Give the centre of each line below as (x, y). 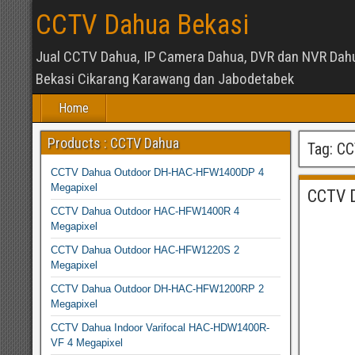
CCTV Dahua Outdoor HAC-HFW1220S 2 (145, 250)
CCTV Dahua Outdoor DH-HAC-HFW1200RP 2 (157, 289)
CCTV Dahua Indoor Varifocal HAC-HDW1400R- (160, 328)
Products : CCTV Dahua (113, 143)
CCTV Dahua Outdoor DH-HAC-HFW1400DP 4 (157, 172)
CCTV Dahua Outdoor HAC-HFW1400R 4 (145, 211)
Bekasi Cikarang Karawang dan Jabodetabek (165, 79)
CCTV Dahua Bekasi (142, 25)
